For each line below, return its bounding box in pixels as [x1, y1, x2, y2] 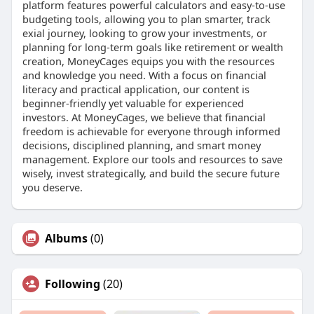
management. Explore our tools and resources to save [22, 151, 282, 166]
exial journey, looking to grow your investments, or [22, 25, 267, 40]
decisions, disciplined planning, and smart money [22, 137, 261, 152]
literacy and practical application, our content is [22, 81, 250, 96]
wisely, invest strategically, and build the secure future [22, 165, 280, 180]
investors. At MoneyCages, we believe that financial [22, 109, 266, 124]
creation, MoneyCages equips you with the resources [22, 53, 275, 68]
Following [44, 275, 100, 292]
